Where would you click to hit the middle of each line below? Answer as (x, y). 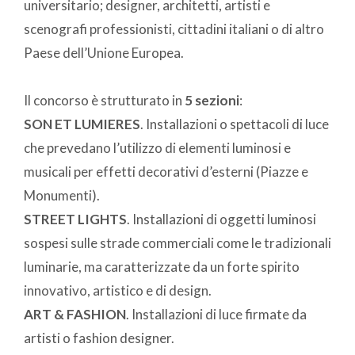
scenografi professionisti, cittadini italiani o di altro (174, 29)
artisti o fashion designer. (99, 338)
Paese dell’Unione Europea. (104, 52)
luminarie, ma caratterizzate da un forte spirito (162, 266)
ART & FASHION (75, 314)
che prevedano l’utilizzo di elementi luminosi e (157, 147)
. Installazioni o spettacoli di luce (235, 124)
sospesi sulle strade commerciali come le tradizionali (177, 242)
